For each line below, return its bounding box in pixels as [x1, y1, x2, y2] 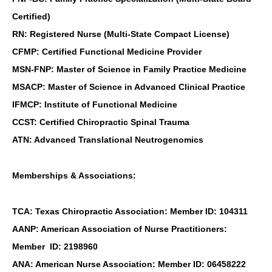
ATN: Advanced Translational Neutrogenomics [12, 135, 203, 145]
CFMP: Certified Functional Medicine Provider [12, 47, 202, 57]
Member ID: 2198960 [12, 242, 98, 252]
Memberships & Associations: [12, 171, 136, 181]
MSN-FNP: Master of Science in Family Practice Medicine [12, 64, 246, 75]
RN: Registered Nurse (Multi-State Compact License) [12, 29, 229, 39]
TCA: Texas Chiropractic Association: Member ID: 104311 [12, 206, 248, 217]
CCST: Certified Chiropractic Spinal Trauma [12, 117, 189, 127]
